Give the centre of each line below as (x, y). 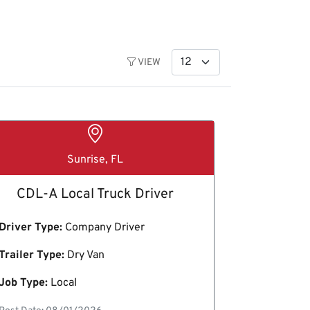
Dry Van (84, 255)
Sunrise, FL (95, 159)
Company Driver (103, 227)
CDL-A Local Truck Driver (95, 194)
